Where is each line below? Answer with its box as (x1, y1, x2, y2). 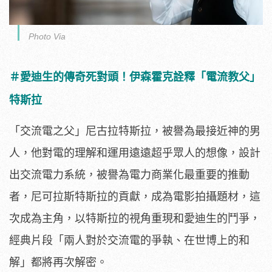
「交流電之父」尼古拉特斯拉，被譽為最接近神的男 (9, 124, 260, 137)
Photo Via (29, 31, 66, 41)
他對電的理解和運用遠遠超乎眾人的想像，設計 (31, 146, 260, 159)
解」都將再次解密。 (9, 256, 110, 268)
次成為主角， (9, 212, 75, 225)
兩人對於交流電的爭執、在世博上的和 (64, 234, 250, 246)
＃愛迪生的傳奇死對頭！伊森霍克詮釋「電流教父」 (9, 70, 260, 83)
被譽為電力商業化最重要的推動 (97, 168, 250, 181)
